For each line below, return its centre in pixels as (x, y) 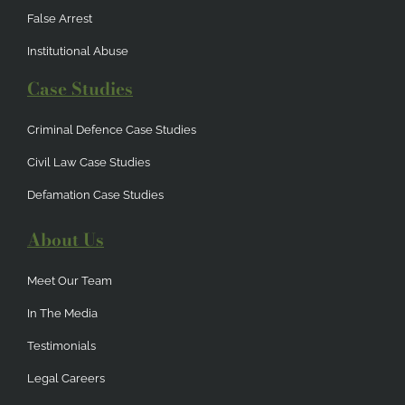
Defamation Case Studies (95, 195)
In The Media (62, 314)
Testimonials (61, 346)
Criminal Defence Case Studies (112, 130)
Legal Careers (66, 379)
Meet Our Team (70, 281)
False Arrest (60, 19)
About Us (66, 240)
